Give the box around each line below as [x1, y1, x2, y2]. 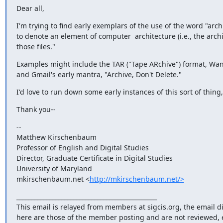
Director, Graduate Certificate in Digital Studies [16, 153, 173, 163]
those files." [16, 41, 55, 51]
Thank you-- [16, 104, 56, 114]
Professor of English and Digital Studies [16, 142, 149, 152]
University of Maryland [16, 163, 92, 173]
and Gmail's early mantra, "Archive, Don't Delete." [16, 69, 182, 79]
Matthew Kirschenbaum [16, 132, 97, 142]
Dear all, [16, 3, 44, 13]
